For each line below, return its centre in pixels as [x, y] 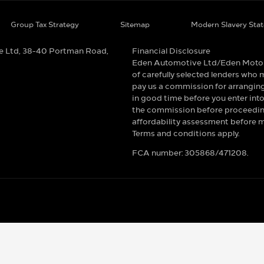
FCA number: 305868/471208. [190, 152]
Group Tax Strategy [44, 24]
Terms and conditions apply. [186, 133]
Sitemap [135, 24]
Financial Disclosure [171, 50]
